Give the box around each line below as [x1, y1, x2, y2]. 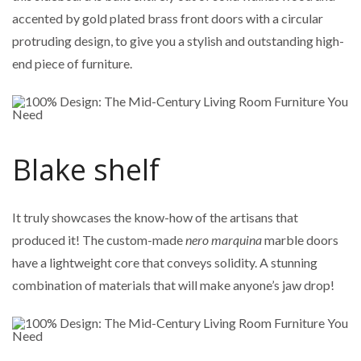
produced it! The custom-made [12, 232, 185, 248]
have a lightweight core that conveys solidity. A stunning [12, 255, 317, 271]
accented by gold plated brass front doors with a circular [12, 10, 323, 27]
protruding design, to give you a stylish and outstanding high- [12, 33, 344, 49]
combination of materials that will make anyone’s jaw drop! [12, 277, 334, 293]
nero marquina [185, 232, 262, 248]
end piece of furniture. [12, 56, 132, 72]
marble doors [262, 232, 338, 248]
